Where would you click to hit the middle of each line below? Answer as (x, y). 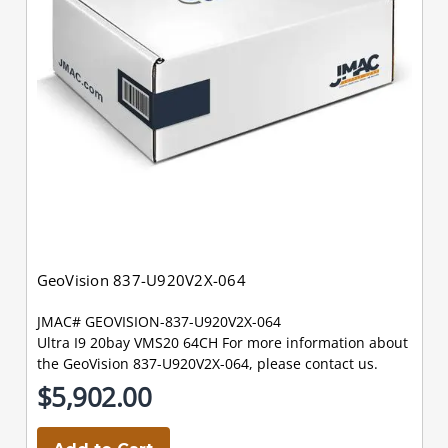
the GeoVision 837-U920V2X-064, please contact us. (207, 363)
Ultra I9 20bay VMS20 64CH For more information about (222, 342)
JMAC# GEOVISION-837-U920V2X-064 (158, 321)
